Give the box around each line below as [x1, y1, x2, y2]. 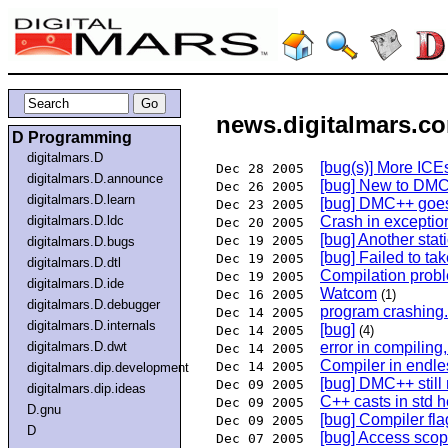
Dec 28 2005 [216, 161, 304, 177]
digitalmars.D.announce [27, 170, 164, 186]
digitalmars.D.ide [27, 275, 125, 291]
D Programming [12, 128, 132, 146]
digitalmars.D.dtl [27, 254, 122, 270]
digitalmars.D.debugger [27, 296, 161, 312]
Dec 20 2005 [216, 215, 304, 231]
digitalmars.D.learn [27, 191, 136, 207]
